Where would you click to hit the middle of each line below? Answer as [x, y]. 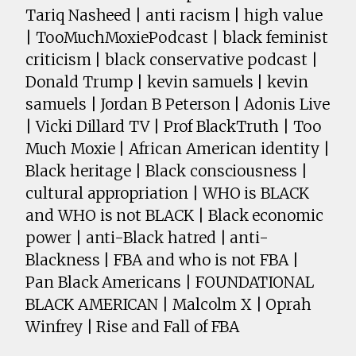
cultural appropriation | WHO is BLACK [168, 193]
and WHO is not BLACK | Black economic [175, 216]
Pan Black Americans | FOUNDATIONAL [170, 282]
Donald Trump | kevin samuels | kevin [167, 82]
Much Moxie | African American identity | [178, 149]
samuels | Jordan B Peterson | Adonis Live [178, 104]
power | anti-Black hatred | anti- [147, 238]
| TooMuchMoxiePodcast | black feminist [177, 38]
